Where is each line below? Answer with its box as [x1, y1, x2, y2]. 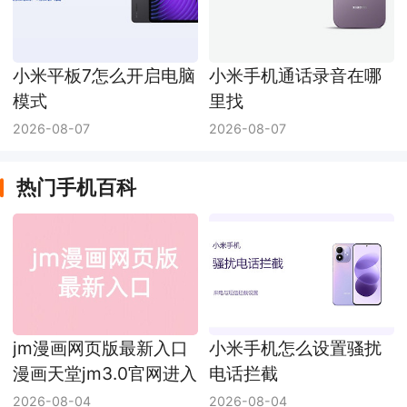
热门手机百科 [15, 175, 136, 200]
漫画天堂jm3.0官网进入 [13, 362, 198, 385]
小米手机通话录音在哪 [208, 64, 382, 86]
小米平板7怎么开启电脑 [13, 64, 196, 86]
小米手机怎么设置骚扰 [208, 337, 382, 360]
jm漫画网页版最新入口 [13, 337, 189, 360]
